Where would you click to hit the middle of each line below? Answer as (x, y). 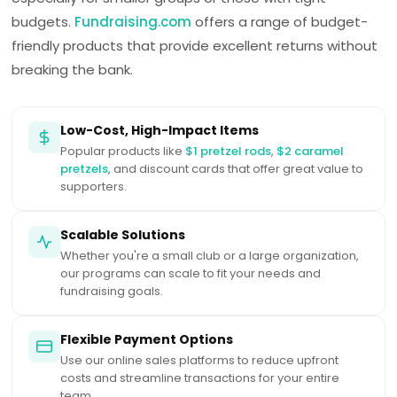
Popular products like (123, 152)
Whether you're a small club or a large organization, (210, 256)
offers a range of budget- (280, 22)
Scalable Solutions (123, 235)
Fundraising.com (133, 22)
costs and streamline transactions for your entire (200, 378)
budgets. (43, 22)
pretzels (85, 169)
